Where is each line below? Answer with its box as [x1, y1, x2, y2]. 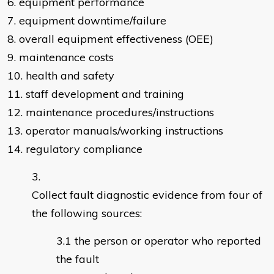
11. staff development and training [7, 87, 184, 102]
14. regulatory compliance [7, 142, 143, 157]
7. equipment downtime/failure [7, 13, 166, 28]
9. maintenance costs [7, 50, 114, 65]
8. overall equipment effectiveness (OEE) [7, 32, 213, 46]
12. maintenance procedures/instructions [7, 105, 214, 120]
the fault [56, 252, 108, 267]
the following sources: [32, 206, 142, 221]
